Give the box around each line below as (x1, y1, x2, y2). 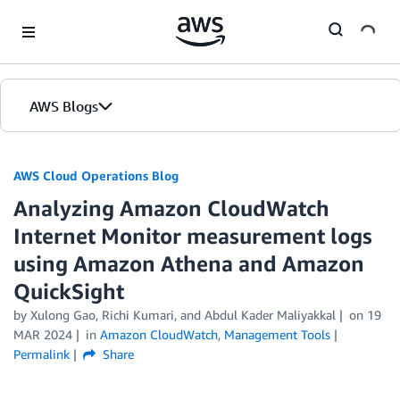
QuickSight (13, 279, 124, 304)
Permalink (13, 346, 70, 362)
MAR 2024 (13, 327, 72, 342)
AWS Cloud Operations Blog (13, 168, 179, 183)
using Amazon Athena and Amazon (13, 251, 364, 276)
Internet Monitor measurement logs (13, 223, 372, 248)
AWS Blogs (29, 97, 98, 115)
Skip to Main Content (8, 10, 127, 25)
